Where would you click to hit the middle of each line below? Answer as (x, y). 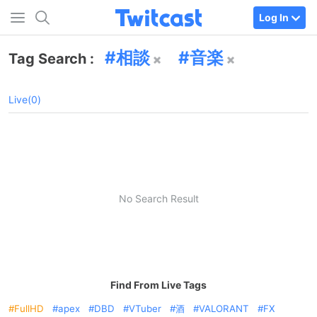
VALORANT (224, 309)
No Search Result (158, 198)
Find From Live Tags (158, 285)
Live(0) (25, 99)
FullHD (29, 309)
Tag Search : (53, 59)
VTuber (145, 309)
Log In (274, 17)
